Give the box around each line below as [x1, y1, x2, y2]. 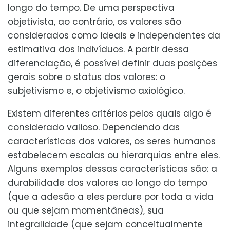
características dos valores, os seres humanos [8, 135, 216, 147]
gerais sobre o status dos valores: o [8, 70, 165, 83]
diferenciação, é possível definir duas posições [8, 56, 217, 69]
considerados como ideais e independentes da [8, 29, 220, 42]
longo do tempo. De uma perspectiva [8, 1, 175, 14]
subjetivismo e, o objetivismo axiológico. [8, 84, 185, 97]
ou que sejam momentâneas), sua [8, 204, 164, 217]
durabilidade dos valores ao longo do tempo [8, 176, 207, 189]
